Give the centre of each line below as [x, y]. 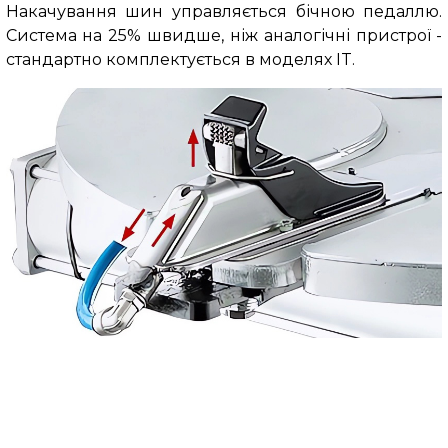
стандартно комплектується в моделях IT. [180, 60]
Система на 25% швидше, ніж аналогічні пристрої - [224, 36]
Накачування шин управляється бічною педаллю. [224, 12]
